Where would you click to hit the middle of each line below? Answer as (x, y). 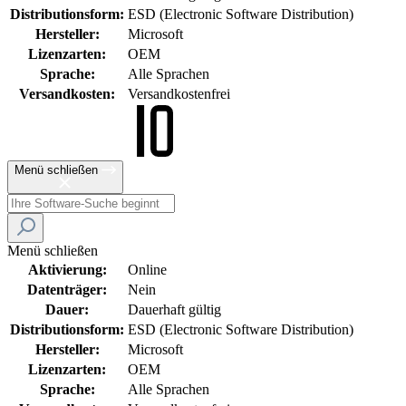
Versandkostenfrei (179, 93)
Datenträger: (67, 289)
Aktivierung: (67, 269)
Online (147, 269)
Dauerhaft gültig (174, 309)
